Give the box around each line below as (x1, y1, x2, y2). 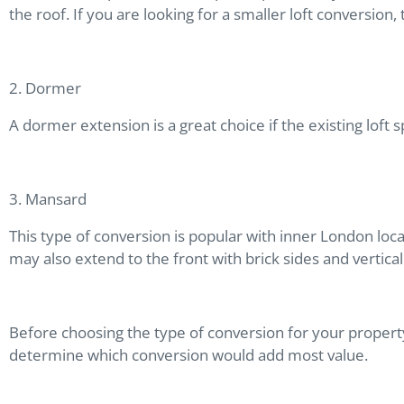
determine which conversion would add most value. (9, 344, 372, 365)
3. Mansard (9, 188, 90, 209)
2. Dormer (9, 77, 85, 98)
